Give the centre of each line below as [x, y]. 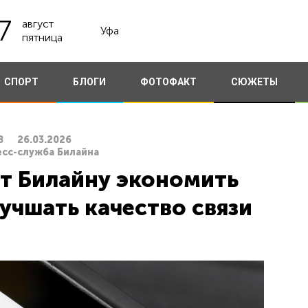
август [38, 24]
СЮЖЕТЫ [254, 82]
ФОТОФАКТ [168, 82]
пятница [42, 37]
